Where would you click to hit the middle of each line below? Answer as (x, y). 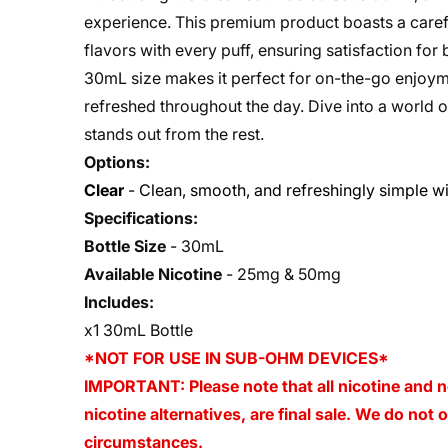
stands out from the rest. (174, 134)
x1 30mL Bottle (138, 330)
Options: (117, 162)
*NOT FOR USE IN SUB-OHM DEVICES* (236, 358)
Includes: (119, 302)
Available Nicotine (153, 274)
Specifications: (141, 218)
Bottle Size (125, 246)
